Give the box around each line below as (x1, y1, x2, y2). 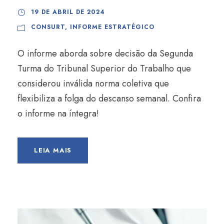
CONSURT (31, 22, 65, 31)
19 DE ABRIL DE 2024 (31, 7, 105, 16)
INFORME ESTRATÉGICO (70, 22, 154, 31)
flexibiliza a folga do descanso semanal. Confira (17, 92, 201, 105)
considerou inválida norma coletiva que (17, 77, 169, 90)
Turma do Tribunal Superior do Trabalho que (17, 62, 191, 75)
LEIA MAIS (34, 145, 72, 155)
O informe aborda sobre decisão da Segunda (17, 47, 193, 60)
